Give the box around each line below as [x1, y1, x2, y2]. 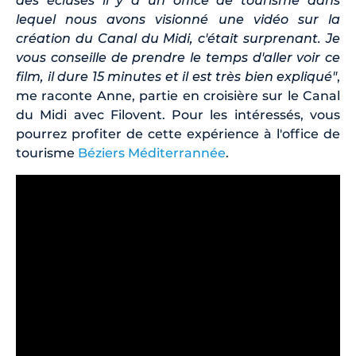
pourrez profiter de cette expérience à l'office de [16, 126, 340, 142]
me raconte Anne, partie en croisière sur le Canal [16, 88, 340, 104]
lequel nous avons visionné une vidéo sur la [16, 12, 340, 28]
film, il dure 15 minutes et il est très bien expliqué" [16, 69, 337, 85]
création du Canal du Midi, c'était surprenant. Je [16, 31, 340, 47]
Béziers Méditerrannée [78, 145, 226, 161]
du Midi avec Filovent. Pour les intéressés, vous [16, 107, 340, 123]
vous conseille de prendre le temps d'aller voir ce [16, 50, 340, 66]
